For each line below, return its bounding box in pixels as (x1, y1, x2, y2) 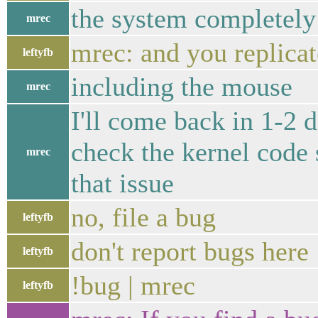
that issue (71, 168, 174, 198)
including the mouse (71, 72, 292, 102)
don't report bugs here (71, 236, 309, 266)
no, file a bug (71, 202, 216, 232)
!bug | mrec (71, 270, 195, 300)
